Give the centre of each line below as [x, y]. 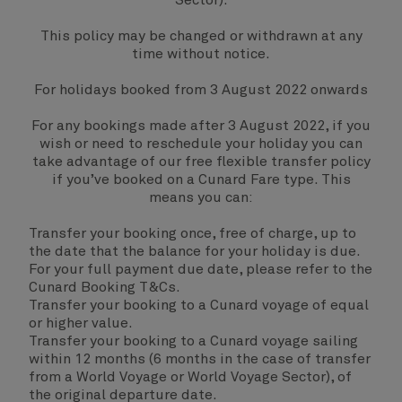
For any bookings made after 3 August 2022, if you [201, 126]
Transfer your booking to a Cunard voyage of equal [199, 305]
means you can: [201, 197]
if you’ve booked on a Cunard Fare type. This [201, 179]
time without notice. [201, 54]
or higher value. [81, 323]
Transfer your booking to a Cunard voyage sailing [193, 341]
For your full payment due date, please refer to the [201, 269]
